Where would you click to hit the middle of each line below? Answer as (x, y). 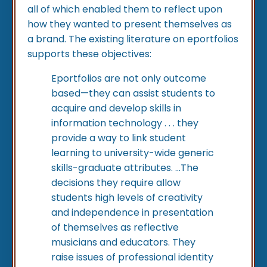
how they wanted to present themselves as (130, 24)
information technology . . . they (125, 123)
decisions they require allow (116, 183)
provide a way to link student (119, 138)
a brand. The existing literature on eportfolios (133, 39)
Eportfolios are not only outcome (129, 79)
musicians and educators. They (123, 243)
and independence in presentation (132, 213)
